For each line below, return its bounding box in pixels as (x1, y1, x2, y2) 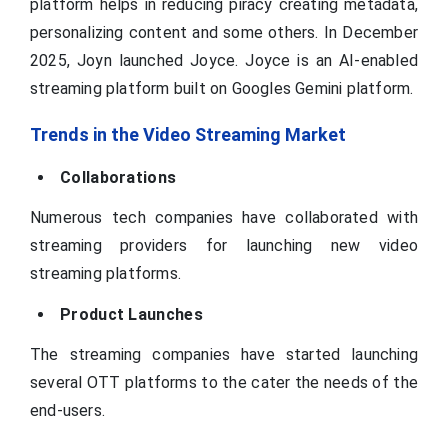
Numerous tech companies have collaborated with (30, 207, 418, 227)
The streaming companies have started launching (30, 344, 418, 364)
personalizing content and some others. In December (30, 22, 418, 42)
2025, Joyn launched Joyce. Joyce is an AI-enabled (30, 50, 418, 70)
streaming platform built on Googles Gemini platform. (30, 78, 414, 98)
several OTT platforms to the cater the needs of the (30, 372, 418, 392)
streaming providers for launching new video (30, 235, 418, 255)
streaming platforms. (30, 263, 186, 283)
